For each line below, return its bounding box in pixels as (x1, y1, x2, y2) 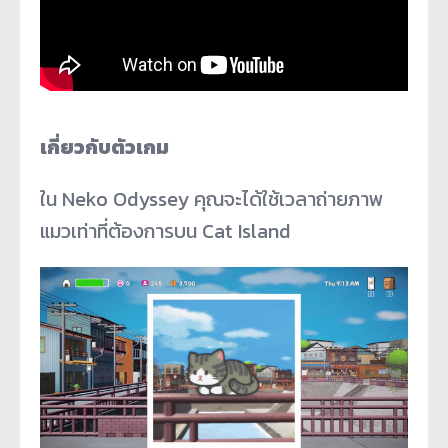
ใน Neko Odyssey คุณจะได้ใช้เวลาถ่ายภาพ (40, 184, 384, 215)
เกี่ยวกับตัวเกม (40, 132, 169, 163)
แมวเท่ (40, 216, 88, 247)
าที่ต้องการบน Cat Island (88, 216, 290, 247)
